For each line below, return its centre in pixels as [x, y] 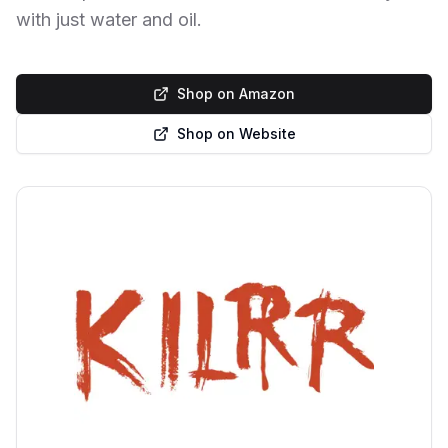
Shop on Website [236, 133]
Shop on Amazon [236, 93]
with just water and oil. [109, 19]
